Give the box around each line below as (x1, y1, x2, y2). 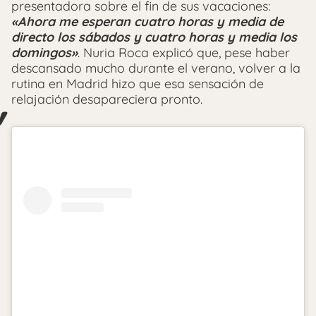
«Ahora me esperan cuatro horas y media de (11, 13, 284, 30)
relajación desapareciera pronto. (11, 90, 202, 107)
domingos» (11, 44, 78, 61)
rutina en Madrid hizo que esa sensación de (11, 75, 264, 92)
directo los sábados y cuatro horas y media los (11, 28, 297, 45)
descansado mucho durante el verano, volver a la (11, 59, 300, 76)
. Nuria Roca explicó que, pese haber (78, 44, 290, 61)
